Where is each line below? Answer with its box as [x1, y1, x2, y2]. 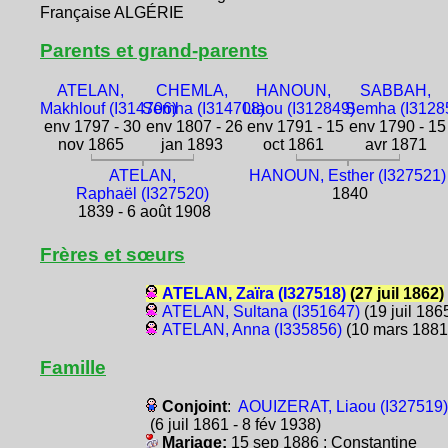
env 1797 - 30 [40, 117, 142, 135]
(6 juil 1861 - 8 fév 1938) [145, 415, 321, 433]
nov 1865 [57, 135, 124, 153]
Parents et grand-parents [40, 40, 268, 62]
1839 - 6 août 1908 [74, 202, 212, 220]
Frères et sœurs [40, 243, 185, 265]
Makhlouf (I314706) [40, 99, 177, 117]
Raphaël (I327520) [76, 184, 210, 202]
